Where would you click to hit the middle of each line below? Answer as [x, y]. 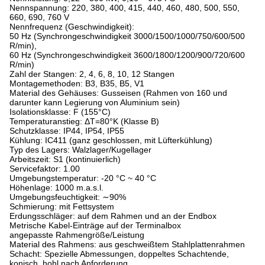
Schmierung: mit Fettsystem [62, 206]
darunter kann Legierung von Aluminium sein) [95, 102]
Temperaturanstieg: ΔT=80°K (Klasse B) [84, 121]
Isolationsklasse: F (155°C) [60, 112]
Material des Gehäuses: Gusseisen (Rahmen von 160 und [118, 93]
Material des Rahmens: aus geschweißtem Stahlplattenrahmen [127, 244]
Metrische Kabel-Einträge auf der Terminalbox [95, 225]
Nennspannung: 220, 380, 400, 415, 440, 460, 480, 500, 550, [125, 8]
